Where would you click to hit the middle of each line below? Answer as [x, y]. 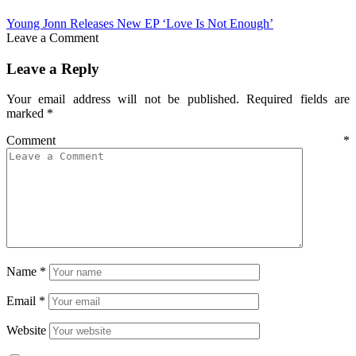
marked [27, 114]
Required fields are [298, 99]
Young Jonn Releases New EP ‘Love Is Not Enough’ [140, 23]
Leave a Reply [53, 68]
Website [26, 331]
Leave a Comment [52, 37]
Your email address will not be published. [123, 99]
